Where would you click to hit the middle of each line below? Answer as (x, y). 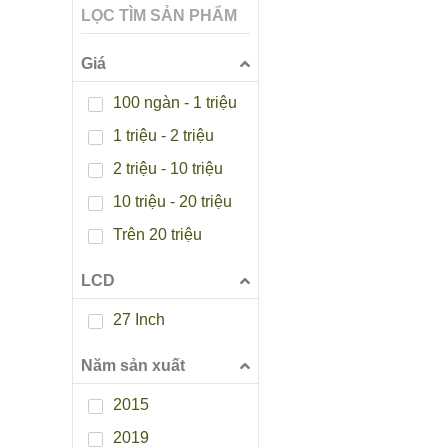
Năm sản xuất (133, 366)
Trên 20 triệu (157, 235)
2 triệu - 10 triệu (168, 169)
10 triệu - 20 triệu (172, 202)
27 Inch (139, 320)
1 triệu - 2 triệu (163, 136)
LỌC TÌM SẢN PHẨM (159, 16)
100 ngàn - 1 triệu (175, 103)
